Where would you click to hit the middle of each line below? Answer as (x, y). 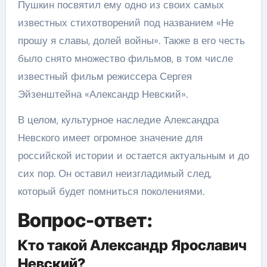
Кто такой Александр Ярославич (132, 245)
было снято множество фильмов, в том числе (125, 58)
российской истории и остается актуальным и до (133, 155)
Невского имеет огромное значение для (110, 137)
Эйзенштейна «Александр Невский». (103, 94)
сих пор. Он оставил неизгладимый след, (114, 173)
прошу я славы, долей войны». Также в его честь (131, 40)
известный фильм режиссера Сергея (105, 76)
